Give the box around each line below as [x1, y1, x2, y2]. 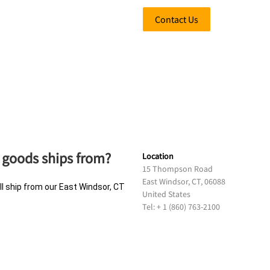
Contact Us [155, 13, 198, 25]
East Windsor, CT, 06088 [142, 176, 225, 187]
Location [142, 151, 174, 162]
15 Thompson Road [142, 163, 213, 174]
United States [142, 189, 190, 199]
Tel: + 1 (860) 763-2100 [142, 201, 220, 212]
